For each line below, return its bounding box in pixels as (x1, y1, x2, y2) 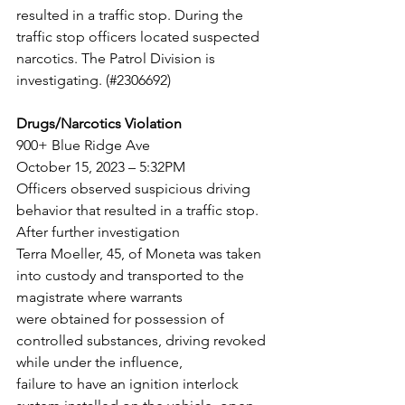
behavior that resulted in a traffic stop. (16, 202, 262, 219)
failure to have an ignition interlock (16, 375, 242, 392)
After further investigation (16, 223, 180, 240)
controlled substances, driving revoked (16, 332, 269, 349)
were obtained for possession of (16, 310, 228, 327)
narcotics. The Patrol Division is (16, 50, 219, 67)
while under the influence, (16, 353, 183, 371)
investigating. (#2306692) (16, 71, 171, 89)
